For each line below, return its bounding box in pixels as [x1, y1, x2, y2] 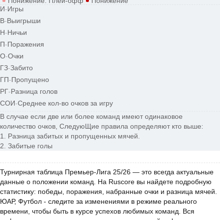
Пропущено [11, 76, 49, 83]
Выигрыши [7, 17, 41, 25]
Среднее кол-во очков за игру [18, 99, 113, 107]
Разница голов [11, 87, 57, 95]
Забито [10, 64, 33, 72]
